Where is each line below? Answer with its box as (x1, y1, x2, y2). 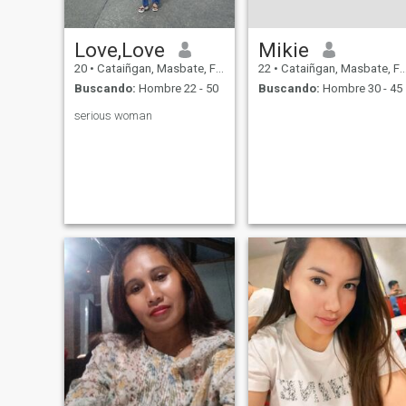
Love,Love (73, 37, 165, 62)
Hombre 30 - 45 (319, 82, 402, 96)
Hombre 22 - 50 (135, 82, 218, 96)
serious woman (73, 109, 152, 123)
